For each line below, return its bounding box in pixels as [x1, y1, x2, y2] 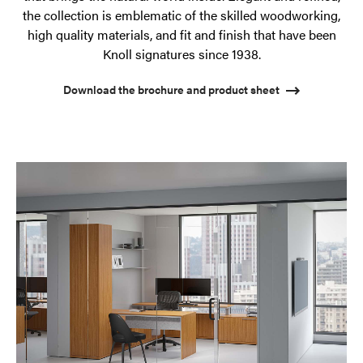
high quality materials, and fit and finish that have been [27, 24, 336, 44]
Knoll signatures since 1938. [102, 44, 261, 63]
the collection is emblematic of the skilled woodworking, [23, 5, 340, 24]
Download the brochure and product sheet [63, 80, 280, 97]
